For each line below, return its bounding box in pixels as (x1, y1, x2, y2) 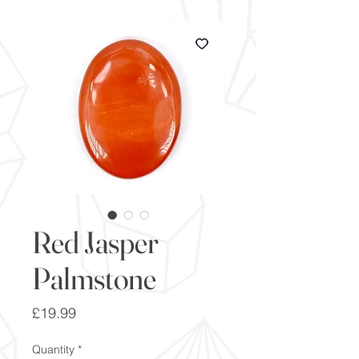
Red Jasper (32, 223, 159, 261)
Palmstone (32, 259, 156, 297)
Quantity (32, 341, 75, 357)
